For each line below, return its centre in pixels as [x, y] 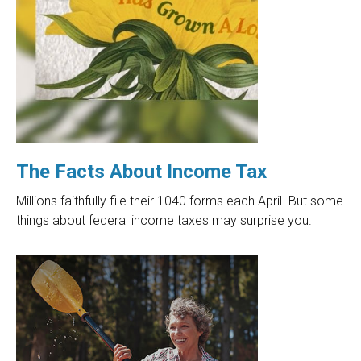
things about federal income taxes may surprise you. [164, 221]
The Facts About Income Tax [141, 172]
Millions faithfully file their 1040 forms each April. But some [180, 201]
